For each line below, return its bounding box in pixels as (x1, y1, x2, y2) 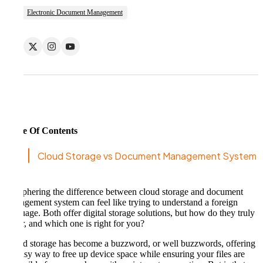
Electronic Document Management (27, 8, 123, 17)
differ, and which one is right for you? (5, 218, 144, 228)
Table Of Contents (5, 125, 77, 136)
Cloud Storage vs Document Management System (38, 149, 257, 162)
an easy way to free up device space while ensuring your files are (5, 248, 245, 259)
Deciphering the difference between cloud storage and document (5, 186, 243, 197)
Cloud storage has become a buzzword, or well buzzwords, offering (5, 238, 255, 248)
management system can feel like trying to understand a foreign (5, 197, 238, 207)
